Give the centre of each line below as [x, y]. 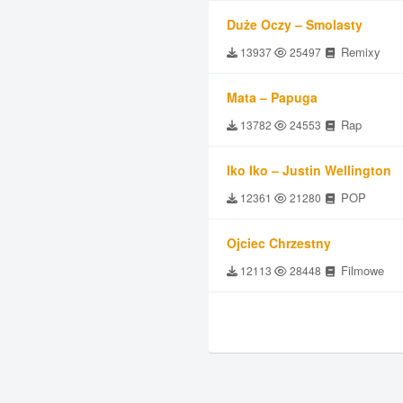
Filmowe [361, 270]
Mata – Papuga [272, 97]
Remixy [359, 52]
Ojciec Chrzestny [279, 243]
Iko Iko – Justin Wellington [309, 170]
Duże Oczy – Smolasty [295, 24]
